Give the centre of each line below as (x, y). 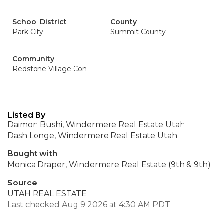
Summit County (138, 32)
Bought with (32, 154)
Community (33, 59)
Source (22, 183)
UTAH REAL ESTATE (47, 194)
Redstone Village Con (50, 69)
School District (39, 22)
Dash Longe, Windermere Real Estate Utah (92, 135)
